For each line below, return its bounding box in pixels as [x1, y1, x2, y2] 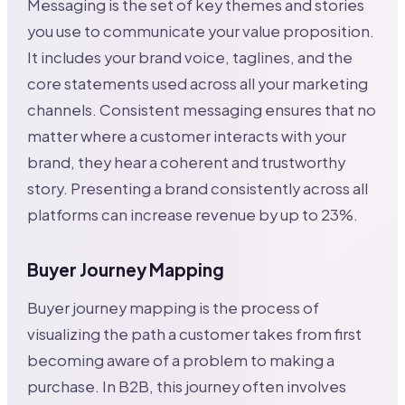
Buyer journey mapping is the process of [27, 298, 320, 318]
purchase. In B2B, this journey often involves [27, 377, 347, 397]
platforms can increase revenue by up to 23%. [27, 205, 359, 225]
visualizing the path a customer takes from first [27, 325, 363, 344]
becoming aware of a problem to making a [27, 351, 335, 371]
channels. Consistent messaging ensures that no [27, 100, 377, 120]
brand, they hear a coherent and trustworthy [27, 153, 346, 173]
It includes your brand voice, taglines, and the [27, 48, 353, 68]
